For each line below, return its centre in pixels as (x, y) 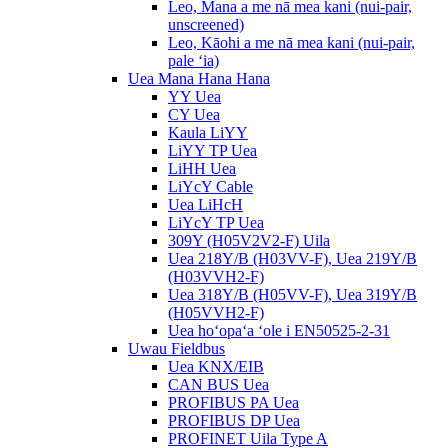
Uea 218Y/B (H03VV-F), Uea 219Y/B (292, 258)
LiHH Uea (202, 168)
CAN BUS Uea (218, 384)
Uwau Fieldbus (176, 348)
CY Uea (194, 114)
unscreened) (206, 24)
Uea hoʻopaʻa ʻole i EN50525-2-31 (279, 330)
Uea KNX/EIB (216, 366)
